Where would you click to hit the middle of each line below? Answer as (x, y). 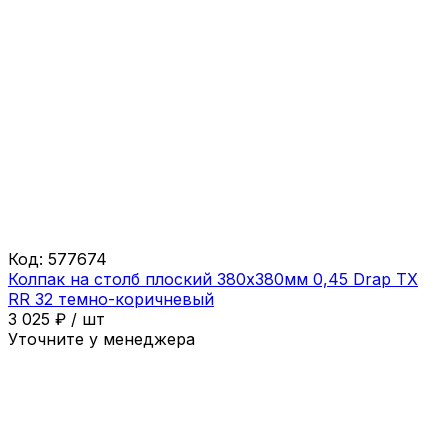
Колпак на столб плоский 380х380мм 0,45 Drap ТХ (213, 278)
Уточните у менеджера (101, 338)
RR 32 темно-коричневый (111, 298)
